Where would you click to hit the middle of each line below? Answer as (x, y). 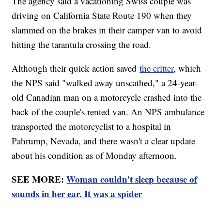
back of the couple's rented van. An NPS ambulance (108, 112)
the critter (157, 68)
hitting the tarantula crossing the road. (82, 45)
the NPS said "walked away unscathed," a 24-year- (105, 83)
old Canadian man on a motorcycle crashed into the (107, 97)
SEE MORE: (39, 179)
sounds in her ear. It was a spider (77, 194)
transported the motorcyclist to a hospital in (92, 126)
